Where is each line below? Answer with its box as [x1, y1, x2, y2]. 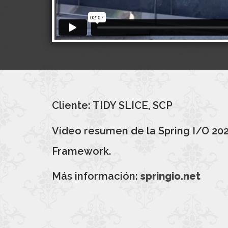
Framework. [52, 145, 111, 157]
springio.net [140, 170, 201, 183]
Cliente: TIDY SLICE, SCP [52, 99, 173, 112]
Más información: [52, 170, 140, 183]
